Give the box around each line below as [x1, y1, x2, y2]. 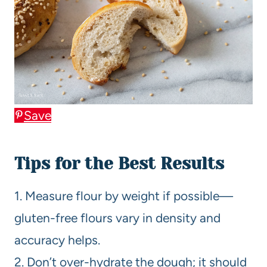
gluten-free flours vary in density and [14, 210, 221, 225]
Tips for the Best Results [14, 154, 224, 173]
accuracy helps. [14, 232, 100, 247]
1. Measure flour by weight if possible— [14, 188, 233, 203]
